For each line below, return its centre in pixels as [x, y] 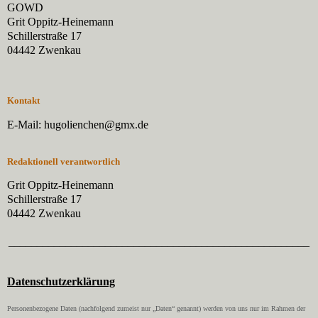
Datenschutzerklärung [61, 282]
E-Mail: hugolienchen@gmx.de [78, 124]
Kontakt [23, 100]
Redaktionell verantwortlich [64, 161]
